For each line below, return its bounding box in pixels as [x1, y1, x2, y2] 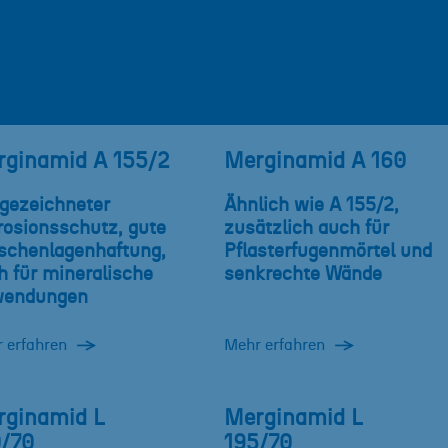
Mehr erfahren [224, 337, 325, 354]
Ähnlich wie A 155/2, [224, 196, 399, 216]
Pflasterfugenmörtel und [224, 242, 432, 262]
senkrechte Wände [224, 265, 382, 285]
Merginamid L [224, 408, 363, 430]
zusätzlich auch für [224, 219, 389, 239]
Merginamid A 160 [224, 151, 406, 173]
